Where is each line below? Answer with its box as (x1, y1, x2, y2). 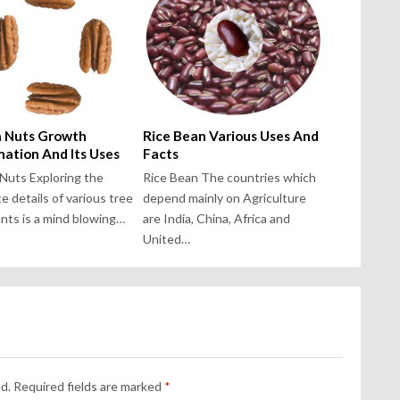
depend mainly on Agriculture (142, 190, 306, 206)
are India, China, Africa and (142, 211, 290, 227)
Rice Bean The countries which (142, 170, 316, 186)
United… (142, 231, 190, 247)
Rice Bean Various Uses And (142, 128, 319, 145)
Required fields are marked (13, 379, 164, 395)
